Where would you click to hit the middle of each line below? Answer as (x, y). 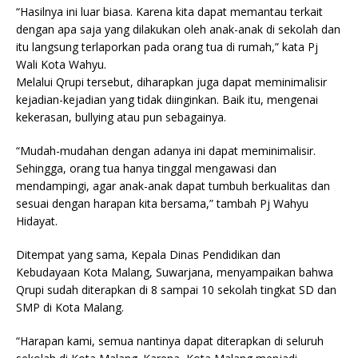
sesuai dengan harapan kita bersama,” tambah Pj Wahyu (162, 203)
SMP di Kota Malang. (70, 307)
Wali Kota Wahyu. (61, 64)
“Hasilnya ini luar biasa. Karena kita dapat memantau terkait (169, 11)
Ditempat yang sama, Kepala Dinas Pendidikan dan (148, 254)
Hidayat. (37, 221)
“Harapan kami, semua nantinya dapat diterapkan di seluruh (170, 340)
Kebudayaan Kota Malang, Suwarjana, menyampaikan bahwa (175, 272)
